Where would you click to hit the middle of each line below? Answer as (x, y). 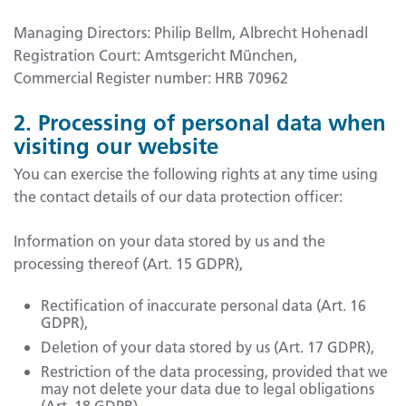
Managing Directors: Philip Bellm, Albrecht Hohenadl (191, 33)
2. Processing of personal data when (200, 123)
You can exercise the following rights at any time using (196, 174)
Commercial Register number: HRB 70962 (151, 78)
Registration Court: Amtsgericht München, (155, 55)
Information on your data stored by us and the (169, 241)
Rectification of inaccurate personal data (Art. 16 (203, 305)
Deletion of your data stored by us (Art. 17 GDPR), (208, 347)
